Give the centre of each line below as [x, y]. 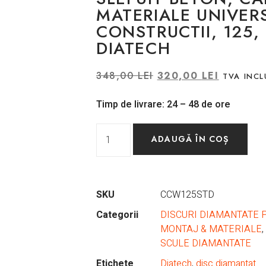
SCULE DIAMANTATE [206, 244]
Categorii [117, 215]
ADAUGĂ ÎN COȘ [190, 139]
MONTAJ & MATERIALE [211, 229]
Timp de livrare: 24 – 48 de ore [163, 105]
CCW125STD [187, 195]
